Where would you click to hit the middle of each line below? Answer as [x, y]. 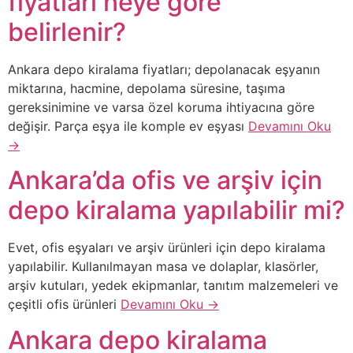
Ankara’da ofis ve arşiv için [165, 180]
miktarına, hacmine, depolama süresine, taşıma [147, 88]
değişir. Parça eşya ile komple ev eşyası [128, 126]
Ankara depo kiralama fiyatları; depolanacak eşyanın [164, 69]
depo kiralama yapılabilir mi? [176, 210]
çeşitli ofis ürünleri [64, 305]
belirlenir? [67, 32]
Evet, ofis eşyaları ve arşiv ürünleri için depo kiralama [167, 248]
